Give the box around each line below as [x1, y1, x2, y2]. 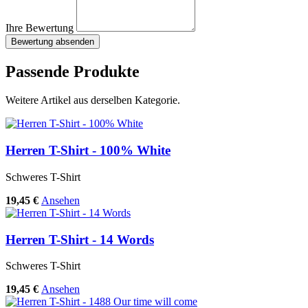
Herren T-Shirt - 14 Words [5, 232, 154, 247]
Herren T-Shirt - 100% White [5, 143, 170, 158]
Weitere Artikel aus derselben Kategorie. [5, 94, 180, 107]
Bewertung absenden [11, 36, 94, 47]
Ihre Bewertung [5, 21, 74, 34]
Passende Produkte [5, 62, 140, 80]
